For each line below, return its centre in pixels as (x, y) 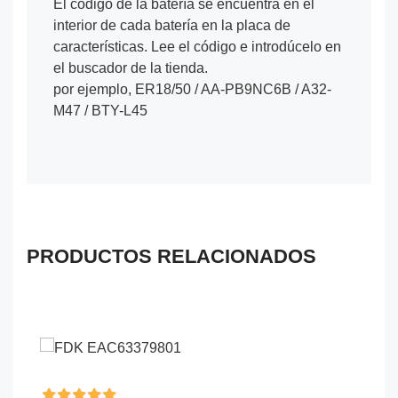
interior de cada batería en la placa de (172, 25)
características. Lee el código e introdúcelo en (197, 46)
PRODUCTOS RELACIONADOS (171, 256)
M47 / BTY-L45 (100, 110)
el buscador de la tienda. (131, 68)
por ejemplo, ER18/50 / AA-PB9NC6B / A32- (192, 89)
